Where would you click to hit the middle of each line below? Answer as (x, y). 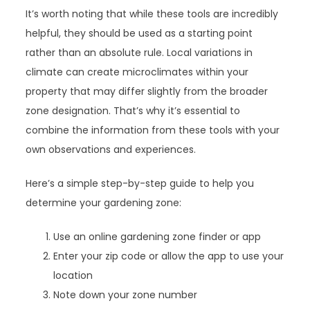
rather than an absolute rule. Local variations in (139, 52)
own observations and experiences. (111, 149)
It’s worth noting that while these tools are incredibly (152, 13)
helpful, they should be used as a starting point (139, 33)
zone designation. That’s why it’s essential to (133, 110)
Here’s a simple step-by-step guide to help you (140, 183)
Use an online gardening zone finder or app (157, 236)
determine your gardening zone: (104, 202)
